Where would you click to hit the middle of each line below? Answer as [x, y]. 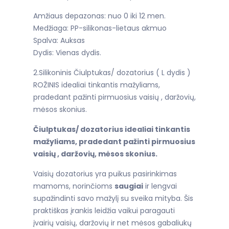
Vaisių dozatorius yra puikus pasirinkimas [105, 174]
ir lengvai [160, 186]
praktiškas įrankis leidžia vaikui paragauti [104, 211]
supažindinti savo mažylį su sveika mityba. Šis [113, 199]
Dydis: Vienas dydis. [67, 53]
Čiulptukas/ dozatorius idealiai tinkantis [112, 130]
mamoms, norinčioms [74, 186]
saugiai [129, 186]
